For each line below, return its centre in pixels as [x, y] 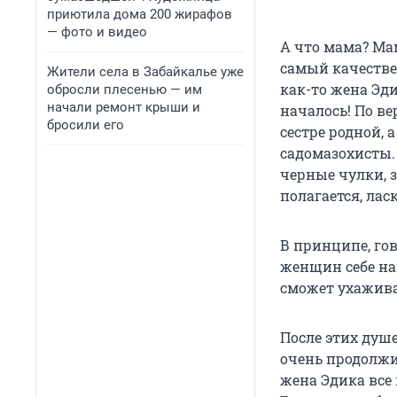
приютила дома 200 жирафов [140, 14]
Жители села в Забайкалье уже [145, 72]
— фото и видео [97, 32]
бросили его [86, 125]
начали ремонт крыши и [124, 107]
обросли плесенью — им [125, 90]
